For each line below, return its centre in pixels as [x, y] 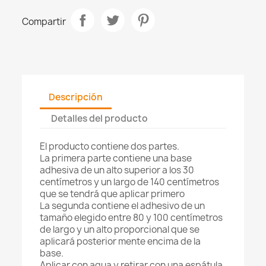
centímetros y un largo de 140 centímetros [130, 182]
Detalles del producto [99, 118]
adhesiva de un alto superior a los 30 [117, 170]
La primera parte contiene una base [116, 159]
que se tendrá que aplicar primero [113, 194]
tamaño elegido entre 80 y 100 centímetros [132, 218]
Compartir [44, 21]
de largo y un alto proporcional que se [120, 230]
